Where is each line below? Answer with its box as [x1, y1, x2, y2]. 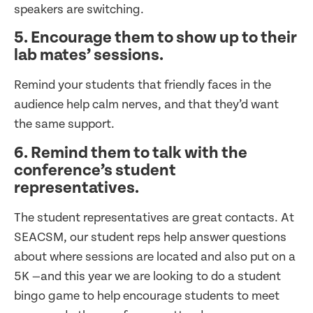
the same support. [14, 117, 117, 132]
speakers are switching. [14, 1, 147, 17]
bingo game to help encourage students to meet [14, 288, 279, 303]
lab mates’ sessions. [14, 45, 166, 66]
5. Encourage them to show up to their [14, 28, 297, 48]
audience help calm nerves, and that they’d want [14, 97, 279, 112]
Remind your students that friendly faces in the [14, 78, 271, 93]
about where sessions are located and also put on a [14, 249, 296, 264]
